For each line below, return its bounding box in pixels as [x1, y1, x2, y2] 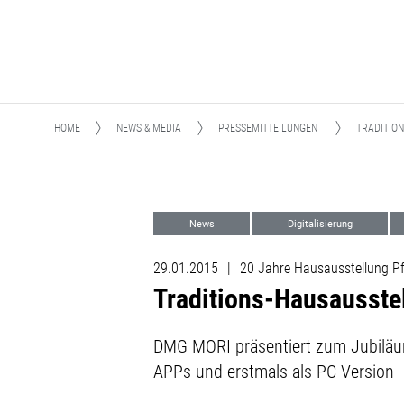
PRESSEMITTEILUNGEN [218, 122, 317, 134]
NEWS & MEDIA [116, 122, 181, 134]
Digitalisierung [287, 218, 353, 230]
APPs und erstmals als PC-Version [153, 361, 395, 382]
